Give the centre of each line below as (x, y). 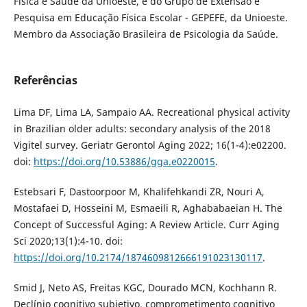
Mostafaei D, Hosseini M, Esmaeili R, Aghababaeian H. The (148, 208)
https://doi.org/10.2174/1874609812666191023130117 (138, 257)
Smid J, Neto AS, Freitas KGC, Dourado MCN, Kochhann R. (145, 287)
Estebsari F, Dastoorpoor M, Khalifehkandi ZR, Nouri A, (139, 191)
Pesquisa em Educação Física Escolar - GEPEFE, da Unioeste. (150, 17)
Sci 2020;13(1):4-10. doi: (68, 241)
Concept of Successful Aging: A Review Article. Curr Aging (146, 224)
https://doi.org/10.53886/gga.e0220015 (124, 161)
